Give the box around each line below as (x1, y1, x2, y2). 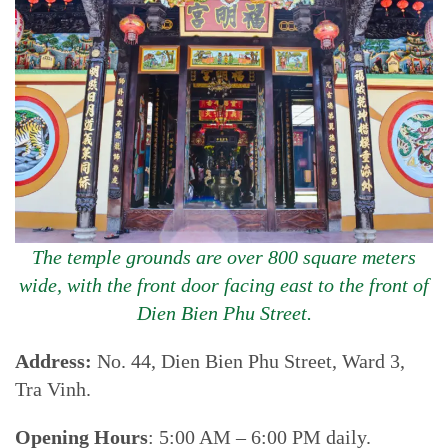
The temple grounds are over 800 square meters (32, 246, 416, 268)
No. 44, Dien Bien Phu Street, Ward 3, (92, 350, 405, 372)
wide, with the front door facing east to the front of (19, 274, 429, 296)
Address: (15, 350, 92, 372)
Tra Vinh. (15, 378, 91, 400)
